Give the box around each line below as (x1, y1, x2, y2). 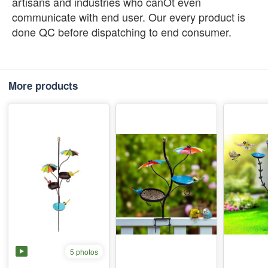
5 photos (70, 246, 98, 257)
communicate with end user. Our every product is (12, 9, 245, 25)
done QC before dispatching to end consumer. (12, 24, 232, 39)
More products (8, 78, 78, 93)
